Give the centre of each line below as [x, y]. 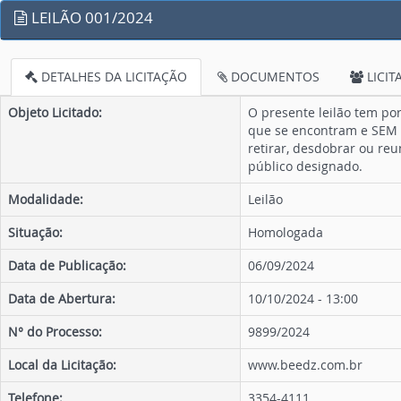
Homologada [286, 232]
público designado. [305, 166]
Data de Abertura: [62, 299]
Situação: [35, 232]
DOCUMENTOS [273, 77]
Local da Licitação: [62, 365]
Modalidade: [46, 199]
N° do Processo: [55, 332]
